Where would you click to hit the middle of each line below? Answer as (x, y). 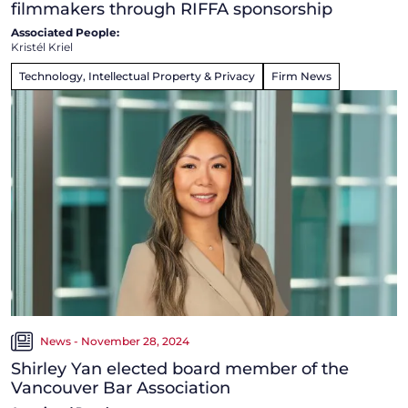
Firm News (301, 76)
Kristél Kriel (42, 46)
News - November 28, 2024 (115, 341)
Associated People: (65, 32)
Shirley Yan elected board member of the (180, 368)
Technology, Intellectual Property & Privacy (137, 76)
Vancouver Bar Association (121, 388)
